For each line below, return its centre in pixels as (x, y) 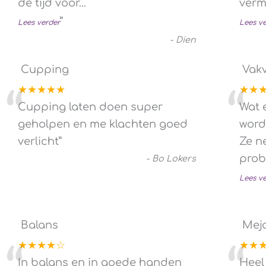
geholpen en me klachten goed (103, 124)
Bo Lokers (174, 158)
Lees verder (39, 22)
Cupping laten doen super (90, 107)
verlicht (38, 141)
